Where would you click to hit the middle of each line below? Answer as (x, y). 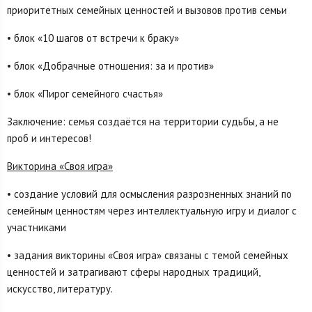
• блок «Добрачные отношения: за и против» (110, 66)
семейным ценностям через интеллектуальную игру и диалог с (152, 211)
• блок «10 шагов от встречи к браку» (93, 38)
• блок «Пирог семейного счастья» (85, 94)
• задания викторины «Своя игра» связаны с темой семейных (148, 256)
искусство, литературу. (60, 289)
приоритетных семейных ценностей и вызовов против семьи (147, 10)
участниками (37, 228)
